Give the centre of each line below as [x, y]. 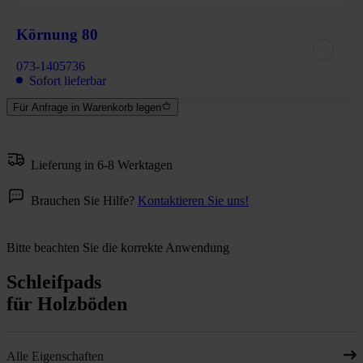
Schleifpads [54, 282]
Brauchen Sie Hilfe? [84, 200]
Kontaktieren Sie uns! [193, 200]
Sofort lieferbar [68, 80]
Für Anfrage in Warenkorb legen [87, 108]
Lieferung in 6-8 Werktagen [102, 164]
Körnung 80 [57, 35]
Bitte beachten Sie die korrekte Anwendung [118, 247]
